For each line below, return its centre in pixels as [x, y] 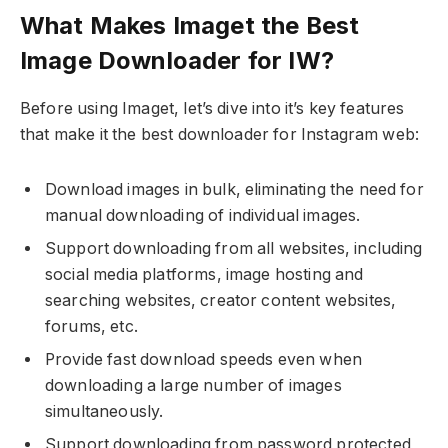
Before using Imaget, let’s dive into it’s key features [212, 109]
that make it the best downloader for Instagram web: [220, 135]
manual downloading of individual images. [203, 216]
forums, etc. [91, 327]
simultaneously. [104, 412]
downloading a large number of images [193, 386]
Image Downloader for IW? [177, 61]
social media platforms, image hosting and [204, 275]
